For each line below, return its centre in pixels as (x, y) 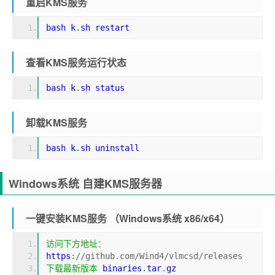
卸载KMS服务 (56, 122)
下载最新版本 (72, 268)
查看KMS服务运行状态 (76, 62)
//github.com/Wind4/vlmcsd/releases (159, 256)
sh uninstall (110, 148)
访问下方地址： (76, 244)
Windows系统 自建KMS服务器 (85, 184)
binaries (120, 268)
